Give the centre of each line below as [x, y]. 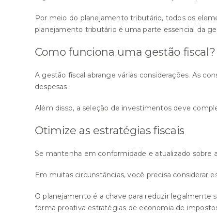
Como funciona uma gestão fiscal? [125, 52]
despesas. [52, 86]
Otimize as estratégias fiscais [110, 130]
